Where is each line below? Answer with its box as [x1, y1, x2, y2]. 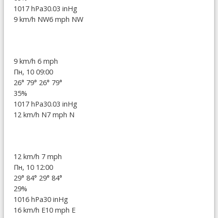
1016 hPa [14, 194, 43, 204]
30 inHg [43, 194, 68, 204]
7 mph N [47, 109, 74, 119]
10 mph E [45, 205, 75, 215]
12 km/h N [14, 109, 47, 119]
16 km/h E [14, 205, 45, 215]
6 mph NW [49, 14, 83, 24]
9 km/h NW [14, 14, 49, 24]
